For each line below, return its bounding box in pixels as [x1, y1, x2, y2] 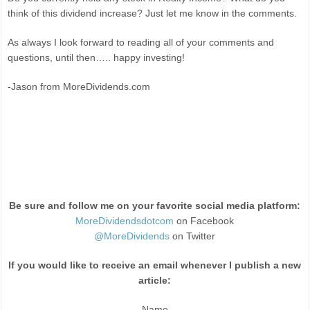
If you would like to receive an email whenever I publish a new [8, 259, 302, 271]
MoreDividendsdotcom [75, 215, 174, 227]
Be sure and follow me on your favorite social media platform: [9, 200, 301, 212]
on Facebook [174, 215, 235, 227]
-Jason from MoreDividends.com [8, 81, 151, 93]
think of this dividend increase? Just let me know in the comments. [8, 8, 298, 19]
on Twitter [170, 230, 216, 242]
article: [138, 275, 172, 286]
